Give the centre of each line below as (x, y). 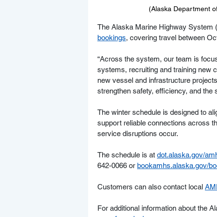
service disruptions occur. (138, 134)
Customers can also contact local (151, 187)
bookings (112, 38)
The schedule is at (127, 155)
